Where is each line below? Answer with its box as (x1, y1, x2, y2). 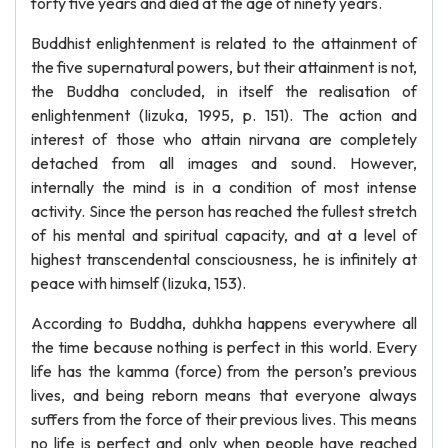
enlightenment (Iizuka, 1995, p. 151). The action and (31, 105, 417, 125)
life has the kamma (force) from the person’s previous (31, 361, 417, 381)
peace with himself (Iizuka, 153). (31, 273, 246, 293)
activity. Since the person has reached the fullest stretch (31, 201, 417, 221)
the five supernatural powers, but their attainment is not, (31, 57, 417, 77)
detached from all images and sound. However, (31, 153, 417, 173)
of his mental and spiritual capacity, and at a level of (31, 225, 417, 245)
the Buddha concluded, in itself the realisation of (31, 81, 417, 101)
